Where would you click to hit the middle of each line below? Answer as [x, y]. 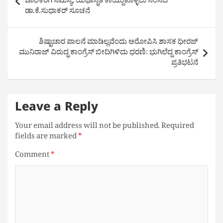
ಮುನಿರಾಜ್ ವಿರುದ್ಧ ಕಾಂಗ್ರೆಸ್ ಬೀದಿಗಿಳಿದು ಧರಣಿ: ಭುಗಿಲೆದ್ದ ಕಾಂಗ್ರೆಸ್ [109, 54]
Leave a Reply [56, 109]
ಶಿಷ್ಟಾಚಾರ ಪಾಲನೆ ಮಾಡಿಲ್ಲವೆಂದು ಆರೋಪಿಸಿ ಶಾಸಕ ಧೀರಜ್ [118, 43]
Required [178, 127]
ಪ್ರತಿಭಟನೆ [185, 64]
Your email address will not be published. [87, 127]
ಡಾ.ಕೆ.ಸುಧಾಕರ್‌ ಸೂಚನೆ [57, 12]
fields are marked [47, 138]
